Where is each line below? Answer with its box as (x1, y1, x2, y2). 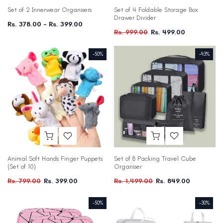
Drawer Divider (114, 14, 156, 22)
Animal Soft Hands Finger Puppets (7, 155, 103, 163)
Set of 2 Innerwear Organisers (7, 6, 92, 14)
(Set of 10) (7, 163, 36, 171)
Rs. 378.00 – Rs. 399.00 (7, 20, 83, 29)
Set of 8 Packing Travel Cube (114, 155, 196, 163)
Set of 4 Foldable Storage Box (114, 6, 198, 14)
